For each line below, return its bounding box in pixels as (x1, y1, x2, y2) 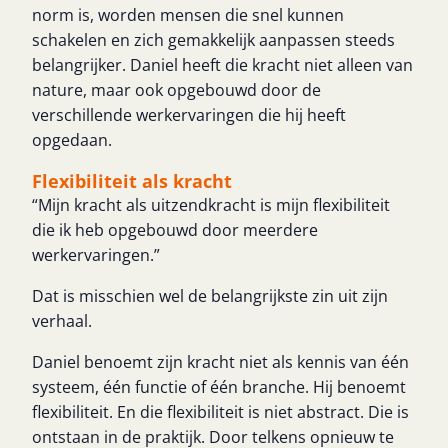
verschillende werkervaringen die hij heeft (32, 104, 346, 126)
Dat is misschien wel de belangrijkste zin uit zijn (32, 285, 388, 307)
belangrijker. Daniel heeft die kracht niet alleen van (32, 54, 413, 76)
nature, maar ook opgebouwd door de (32, 79, 321, 101)
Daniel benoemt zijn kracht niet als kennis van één (32, 351, 409, 373)
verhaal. (32, 310, 92, 332)
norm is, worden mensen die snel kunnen (32, 4, 344, 26)
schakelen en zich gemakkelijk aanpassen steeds (32, 29, 395, 51)
